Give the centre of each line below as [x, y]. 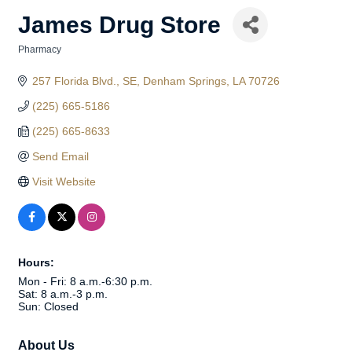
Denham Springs [184, 81]
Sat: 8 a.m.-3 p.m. [63, 294]
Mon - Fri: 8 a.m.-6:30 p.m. [85, 281]
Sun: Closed [48, 306]
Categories [42, 60]
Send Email [60, 156]
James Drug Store [119, 24]
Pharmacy [40, 49]
